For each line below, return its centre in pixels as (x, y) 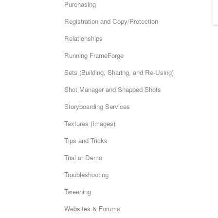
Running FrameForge (94, 55)
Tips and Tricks (86, 140)
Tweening (78, 191)
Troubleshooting (86, 174)
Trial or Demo (83, 157)
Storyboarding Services (97, 106)
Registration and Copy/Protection (111, 21)
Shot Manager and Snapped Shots (113, 89)
